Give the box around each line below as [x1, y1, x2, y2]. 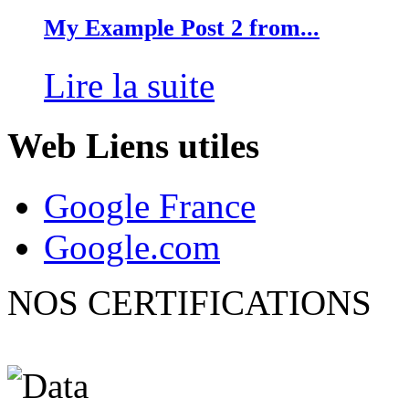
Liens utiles [86, 125, 259, 165]
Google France [44, 186, 256, 226]
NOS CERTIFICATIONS [7, 283, 372, 323]
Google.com [44, 227, 220, 267]
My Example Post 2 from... [44, 14, 320, 41]
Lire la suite [44, 65, 215, 105]
